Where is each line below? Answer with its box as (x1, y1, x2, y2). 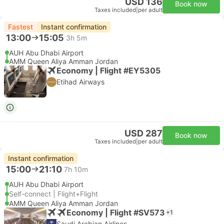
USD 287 (124, 128, 162, 138)
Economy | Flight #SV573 (66, 207, 165, 217)
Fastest (8, 22, 33, 31)
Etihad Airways (56, 77, 104, 86)
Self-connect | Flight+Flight (9, 189, 98, 198)
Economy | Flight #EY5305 (56, 65, 160, 75)
